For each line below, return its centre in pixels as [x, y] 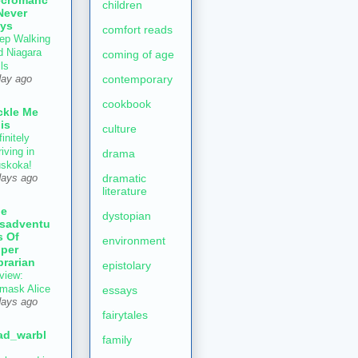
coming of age [138, 55]
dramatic [124, 179]
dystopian [127, 216]
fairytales [125, 315]
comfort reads [137, 30]
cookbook [127, 104]
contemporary [137, 80]
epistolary [127, 266]
